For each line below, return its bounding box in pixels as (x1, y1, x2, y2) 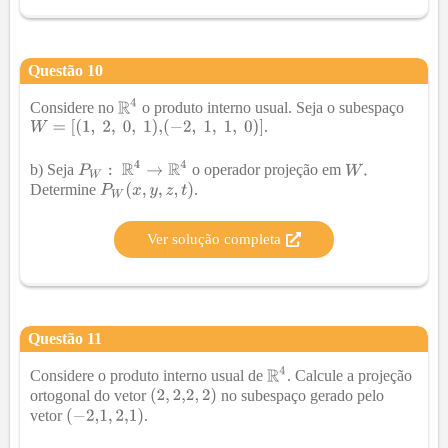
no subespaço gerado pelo (217, 386, 385, 404)
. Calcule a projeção (287, 367, 413, 385)
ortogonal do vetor (30, 386, 150, 404)
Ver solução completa (147, 231, 281, 248)
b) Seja (30, 161, 78, 179)
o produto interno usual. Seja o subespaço (138, 99, 405, 117)
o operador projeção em (188, 161, 346, 179)
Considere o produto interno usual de (30, 367, 267, 385)
